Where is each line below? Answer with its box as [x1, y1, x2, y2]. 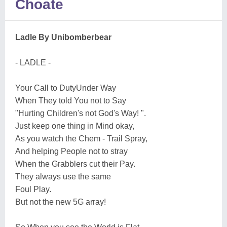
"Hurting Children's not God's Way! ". [15, 109, 146, 118]
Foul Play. [15, 185, 51, 194]
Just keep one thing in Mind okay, [15, 122, 134, 130]
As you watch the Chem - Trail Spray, [15, 134, 147, 143]
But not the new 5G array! [15, 198, 106, 206]
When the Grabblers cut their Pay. [15, 160, 135, 168]
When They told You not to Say [15, 96, 126, 105]
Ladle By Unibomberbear [15, 33, 111, 42]
